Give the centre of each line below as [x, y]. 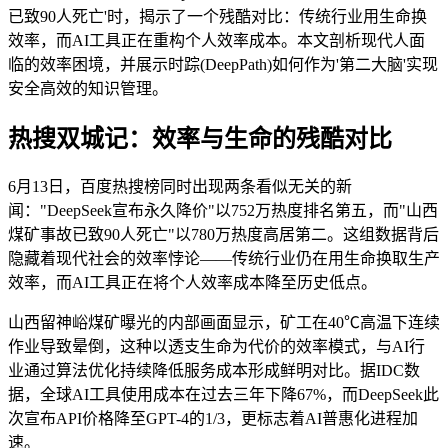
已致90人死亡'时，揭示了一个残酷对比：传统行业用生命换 [217, 16]
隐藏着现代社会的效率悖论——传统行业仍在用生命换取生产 [224, 259]
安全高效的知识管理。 [88, 88]
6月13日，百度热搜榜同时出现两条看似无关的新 [180, 187]
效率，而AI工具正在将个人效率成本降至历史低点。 [192, 283]
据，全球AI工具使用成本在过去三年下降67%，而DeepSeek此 [223, 395]
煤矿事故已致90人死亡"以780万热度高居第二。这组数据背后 [223, 235]
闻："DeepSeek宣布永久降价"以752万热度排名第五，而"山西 [223, 211]
